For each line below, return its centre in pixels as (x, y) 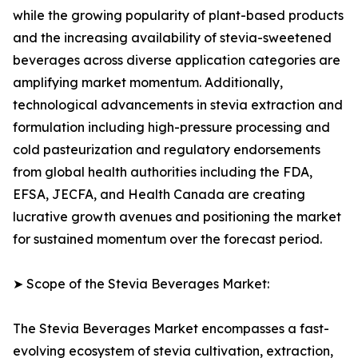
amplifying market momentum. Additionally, (148, 83)
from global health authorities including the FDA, (163, 172)
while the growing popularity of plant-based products (178, 16)
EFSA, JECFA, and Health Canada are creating (159, 195)
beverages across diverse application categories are (177, 60)
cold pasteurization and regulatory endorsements (167, 150)
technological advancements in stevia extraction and (178, 105)
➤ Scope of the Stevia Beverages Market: (141, 284)
